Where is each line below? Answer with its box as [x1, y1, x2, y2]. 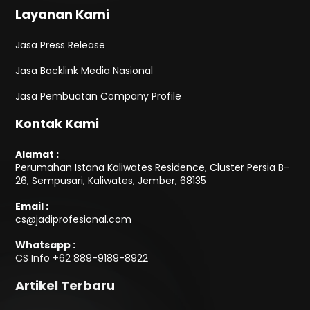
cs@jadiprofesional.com [15, 212, 132, 226]
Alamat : [15, 147, 60, 161]
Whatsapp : [15, 238, 76, 253]
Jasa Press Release [15, 37, 106, 52]
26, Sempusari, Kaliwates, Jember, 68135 [15, 173, 207, 188]
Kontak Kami [15, 115, 100, 133]
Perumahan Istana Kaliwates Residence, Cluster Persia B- [15, 160, 290, 174]
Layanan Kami [15, 6, 110, 24]
